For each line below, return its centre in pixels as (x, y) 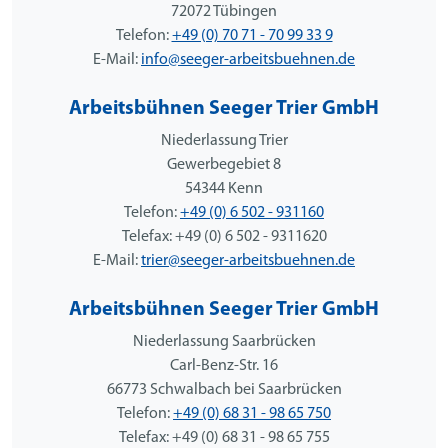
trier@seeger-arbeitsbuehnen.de (248, 260)
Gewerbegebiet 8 (224, 164)
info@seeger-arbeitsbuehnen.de (248, 59)
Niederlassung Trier (224, 140)
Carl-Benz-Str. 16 (224, 365)
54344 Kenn (224, 188)
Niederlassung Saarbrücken (224, 341)
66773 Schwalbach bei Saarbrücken (224, 389)
